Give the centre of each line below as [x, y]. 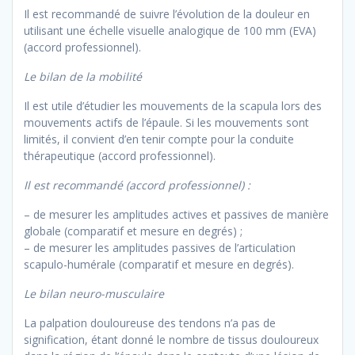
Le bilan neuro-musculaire [94, 294]
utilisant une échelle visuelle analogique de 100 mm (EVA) [170, 31]
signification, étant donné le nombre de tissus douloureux [171, 340]
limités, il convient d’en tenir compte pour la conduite [159, 139]
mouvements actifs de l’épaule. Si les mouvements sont [166, 123]
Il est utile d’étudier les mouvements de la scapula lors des [173, 106]
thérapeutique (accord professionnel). [120, 156]
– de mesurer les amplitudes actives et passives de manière [176, 215]
